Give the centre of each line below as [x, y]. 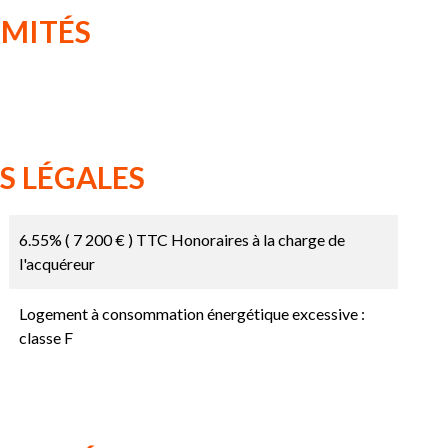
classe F [45, 338]
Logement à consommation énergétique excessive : [191, 314]
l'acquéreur [56, 264]
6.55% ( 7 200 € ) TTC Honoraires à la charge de [181, 240]
